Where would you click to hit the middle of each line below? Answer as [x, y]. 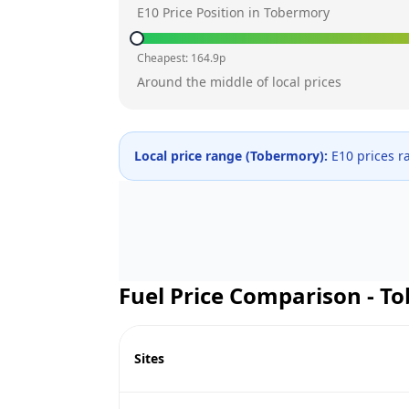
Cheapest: [164, 58]
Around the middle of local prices [239, 82]
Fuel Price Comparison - [249, 295]
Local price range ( [192, 156]
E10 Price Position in [200, 12]
